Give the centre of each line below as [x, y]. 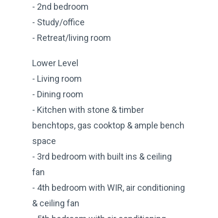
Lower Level [55, 63]
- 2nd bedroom [60, 6]
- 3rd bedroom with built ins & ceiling [102, 156]
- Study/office [58, 22]
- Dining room [58, 94]
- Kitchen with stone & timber [88, 109]
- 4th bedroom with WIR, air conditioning [109, 187]
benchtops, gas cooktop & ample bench [108, 125]
